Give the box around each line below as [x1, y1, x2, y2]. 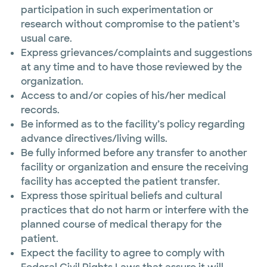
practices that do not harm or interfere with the [21, 204, 249, 216]
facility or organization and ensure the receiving [21, 161, 249, 173]
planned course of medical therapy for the [21, 218, 222, 231]
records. [21, 104, 60, 116]
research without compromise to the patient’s [21, 18, 240, 30]
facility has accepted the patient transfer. [21, 175, 220, 188]
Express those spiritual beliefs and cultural [21, 190, 222, 202]
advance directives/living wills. [21, 132, 167, 145]
